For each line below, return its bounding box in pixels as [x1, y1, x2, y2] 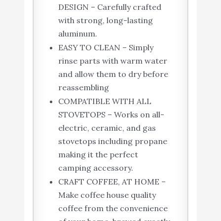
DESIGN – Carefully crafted [58, 1, 161, 12]
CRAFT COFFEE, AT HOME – [58, 176, 166, 186]
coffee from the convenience [58, 203, 168, 213]
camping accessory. [58, 162, 133, 173]
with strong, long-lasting [58, 15, 153, 25]
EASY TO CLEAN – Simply [58, 42, 153, 52]
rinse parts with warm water [58, 55, 167, 66]
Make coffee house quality [58, 189, 156, 200]
